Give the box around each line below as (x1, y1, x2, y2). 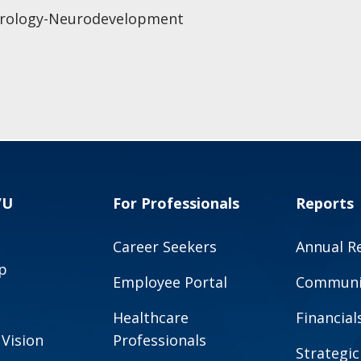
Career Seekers (113, 237, 218, 257)
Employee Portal (113, 272, 228, 293)
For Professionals (113, 193, 240, 214)
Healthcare (113, 308, 189, 328)
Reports (295, 193, 354, 214)
